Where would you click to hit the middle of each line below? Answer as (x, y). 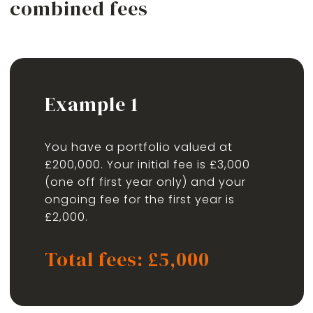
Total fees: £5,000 (127, 259)
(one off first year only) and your (145, 182)
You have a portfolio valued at (138, 147)
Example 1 (91, 104)
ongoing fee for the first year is (139, 199)
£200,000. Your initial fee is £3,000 (147, 165)
